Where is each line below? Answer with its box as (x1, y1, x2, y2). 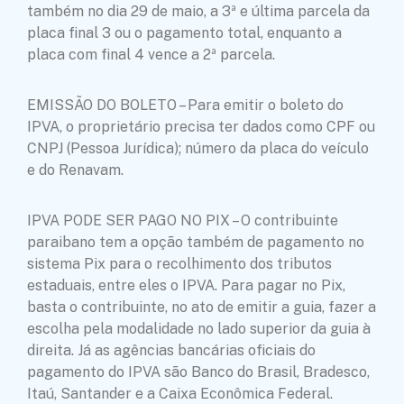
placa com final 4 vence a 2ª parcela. (27, 45, 286, 63)
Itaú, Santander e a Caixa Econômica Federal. (27, 384, 333, 402)
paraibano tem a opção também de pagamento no (27, 233, 364, 251)
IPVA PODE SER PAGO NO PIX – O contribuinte (27, 211, 338, 229)
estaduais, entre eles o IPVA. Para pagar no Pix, (27, 276, 345, 294)
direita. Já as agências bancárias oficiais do (27, 341, 316, 359)
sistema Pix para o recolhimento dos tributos (27, 254, 332, 272)
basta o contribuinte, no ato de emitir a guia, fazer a (27, 298, 376, 316)
